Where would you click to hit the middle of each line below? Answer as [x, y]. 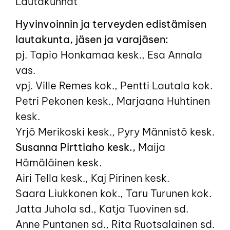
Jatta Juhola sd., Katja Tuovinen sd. [102, 209]
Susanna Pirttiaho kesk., [75, 147]
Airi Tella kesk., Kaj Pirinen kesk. [92, 178]
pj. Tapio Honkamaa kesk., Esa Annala [109, 55]
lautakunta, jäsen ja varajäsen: [92, 40]
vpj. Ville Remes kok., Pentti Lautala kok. [114, 86]
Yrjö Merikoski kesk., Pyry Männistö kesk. [115, 132]
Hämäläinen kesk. [59, 163]
